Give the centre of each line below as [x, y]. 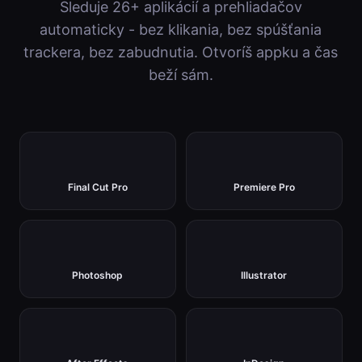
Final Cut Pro [97, 187]
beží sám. [181, 75]
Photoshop [98, 276]
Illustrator [264, 276]
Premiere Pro [264, 187]
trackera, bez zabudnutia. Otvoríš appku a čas [181, 53]
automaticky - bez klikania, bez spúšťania [181, 30]
